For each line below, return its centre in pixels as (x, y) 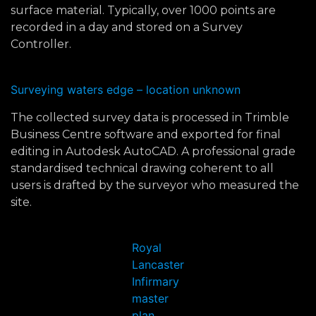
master (150, 298)
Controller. (41, 44)
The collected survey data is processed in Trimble (150, 117)
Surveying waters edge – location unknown (126, 90)
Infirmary (156, 281)
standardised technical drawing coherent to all (142, 168)
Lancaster (158, 265)
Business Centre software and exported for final (146, 134)
